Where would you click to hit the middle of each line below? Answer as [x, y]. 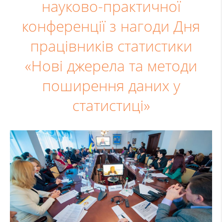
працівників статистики [111, 46]
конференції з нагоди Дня [111, 26]
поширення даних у [111, 86]
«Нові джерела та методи [111, 66]
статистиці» [111, 106]
